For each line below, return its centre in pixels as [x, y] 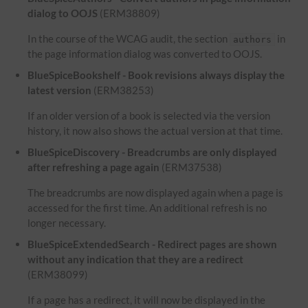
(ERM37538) [191, 167]
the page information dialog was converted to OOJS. [145, 53]
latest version [60, 90]
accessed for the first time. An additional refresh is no [147, 207]
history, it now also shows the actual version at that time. [155, 130]
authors [253, 39]
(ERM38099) [58, 274]
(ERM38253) [123, 90]
